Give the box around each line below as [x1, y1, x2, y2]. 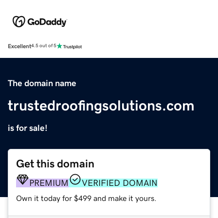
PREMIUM [29, 178, 69, 187]
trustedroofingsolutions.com [8, 98, 195, 113]
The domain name [8, 78, 76, 88]
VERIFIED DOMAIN [82, 178, 158, 187]
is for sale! [8, 123, 48, 132]
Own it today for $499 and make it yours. [16, 194, 157, 202]
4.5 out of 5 [31, 43, 56, 49]
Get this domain [16, 158, 94, 169]
